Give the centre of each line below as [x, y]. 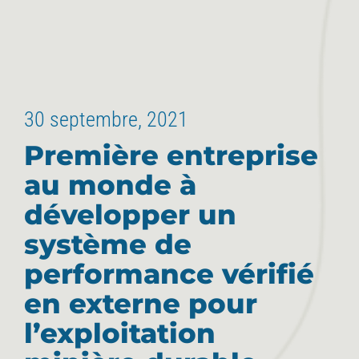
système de [108, 244]
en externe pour [141, 303]
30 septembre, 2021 [106, 119]
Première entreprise [171, 155]
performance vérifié [169, 274]
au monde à [110, 185]
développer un [130, 214]
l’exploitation [120, 333]
